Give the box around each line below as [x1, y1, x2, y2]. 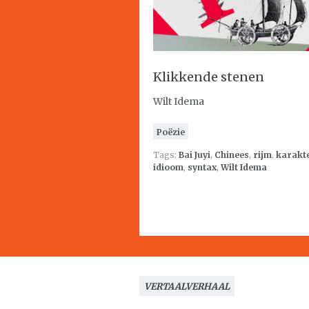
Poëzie [157, 127, 185, 137]
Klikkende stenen [153, 69, 264, 85]
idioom [153, 162, 183, 172]
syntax [188, 162, 217, 172]
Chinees [215, 150, 249, 160]
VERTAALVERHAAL [144, 281, 230, 292]
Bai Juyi [179, 150, 210, 160]
